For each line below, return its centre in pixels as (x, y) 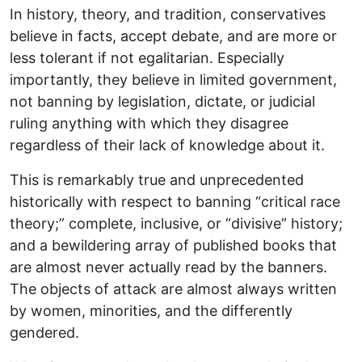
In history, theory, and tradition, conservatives (168, 14)
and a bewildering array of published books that (173, 245)
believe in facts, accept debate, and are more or (173, 36)
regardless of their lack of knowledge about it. (167, 145)
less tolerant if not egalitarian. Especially (147, 57)
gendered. (44, 332)
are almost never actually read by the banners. (168, 267)
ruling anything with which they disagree (149, 123)
